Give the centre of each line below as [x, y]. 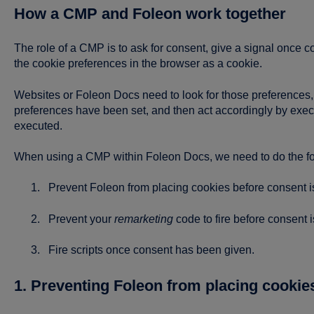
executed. [38, 125]
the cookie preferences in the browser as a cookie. [138, 64]
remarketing [143, 219]
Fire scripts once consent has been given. [151, 250]
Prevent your [81, 219]
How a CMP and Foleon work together [150, 13]
